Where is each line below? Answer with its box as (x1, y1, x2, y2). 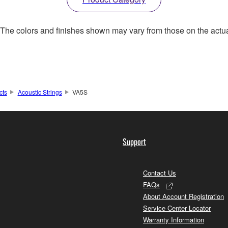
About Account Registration (143, 191, 224, 202)
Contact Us (143, 168, 176, 178)
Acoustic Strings (17, 88, 62, 97)
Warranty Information (143, 215, 204, 225)
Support (123, 135, 146, 148)
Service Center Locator (143, 203, 211, 213)
